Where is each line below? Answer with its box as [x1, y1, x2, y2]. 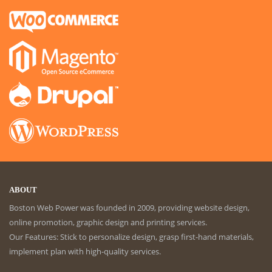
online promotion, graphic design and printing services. [9, 216, 207, 228]
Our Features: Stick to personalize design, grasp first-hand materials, [9, 231, 254, 242]
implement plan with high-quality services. [9, 245, 161, 257]
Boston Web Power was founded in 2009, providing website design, [9, 202, 250, 213]
